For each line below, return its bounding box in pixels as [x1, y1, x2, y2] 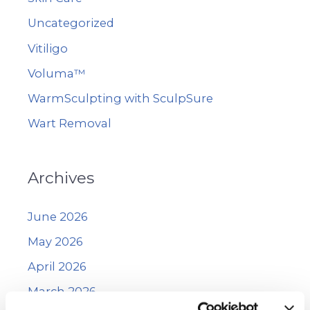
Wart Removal [28, 116, 111, 130]
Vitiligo [28, 41, 68, 55]
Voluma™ [28, 66, 86, 80]
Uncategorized [28, 16, 114, 30]
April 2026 [28, 259, 86, 273]
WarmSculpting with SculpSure [28, 91, 213, 105]
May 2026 [28, 234, 83, 248]
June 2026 [28, 209, 88, 224]
